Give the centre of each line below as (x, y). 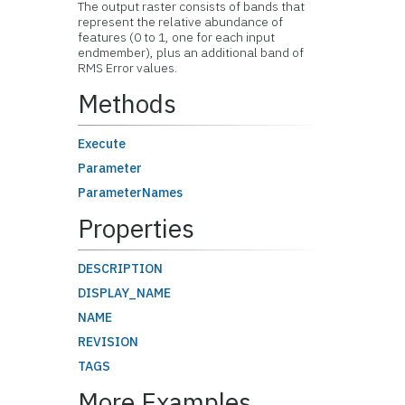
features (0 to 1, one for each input (177, 37)
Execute (102, 144)
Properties (137, 228)
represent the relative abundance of (181, 22)
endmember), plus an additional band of (191, 52)
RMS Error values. (128, 68)
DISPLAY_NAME (125, 293)
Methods (127, 104)
